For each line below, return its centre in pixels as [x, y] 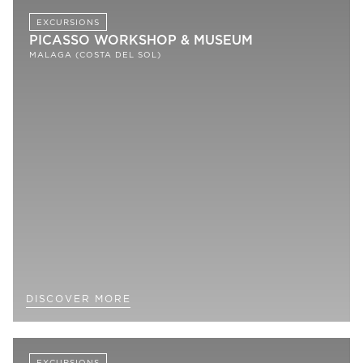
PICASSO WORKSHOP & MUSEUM [141, 41]
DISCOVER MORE [79, 299]
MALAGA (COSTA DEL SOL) [95, 55]
